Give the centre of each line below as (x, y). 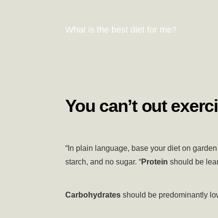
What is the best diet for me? (121, 29)
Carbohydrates (94, 195)
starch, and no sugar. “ (103, 162)
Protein (156, 162)
